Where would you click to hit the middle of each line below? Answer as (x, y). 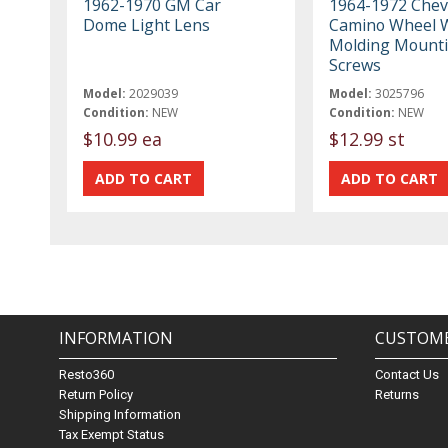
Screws (354, 64)
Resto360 (87, 375)
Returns (397, 395)
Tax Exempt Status (112, 435)
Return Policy (96, 395)
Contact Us (407, 375)
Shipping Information (120, 415)
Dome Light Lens (147, 24)
